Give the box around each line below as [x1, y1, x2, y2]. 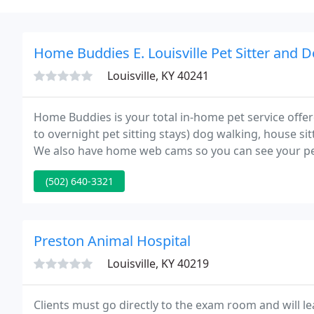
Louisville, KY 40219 [107, 256, 209, 271]
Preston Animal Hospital [34, 231, 191, 250]
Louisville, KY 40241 [107, 68, 209, 83]
